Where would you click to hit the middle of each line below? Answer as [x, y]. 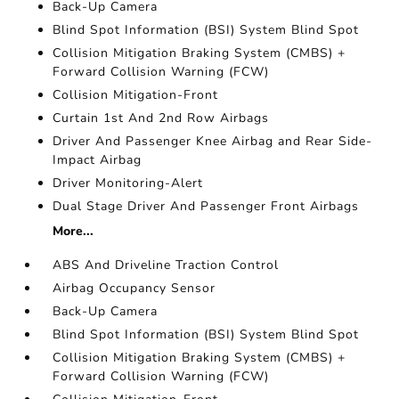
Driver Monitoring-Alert [128, 183]
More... [73, 231]
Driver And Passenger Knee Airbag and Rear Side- [213, 141]
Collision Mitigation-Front [136, 95]
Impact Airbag [98, 160]
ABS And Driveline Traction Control [166, 265]
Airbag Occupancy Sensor [134, 288]
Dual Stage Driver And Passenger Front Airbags [206, 206]
